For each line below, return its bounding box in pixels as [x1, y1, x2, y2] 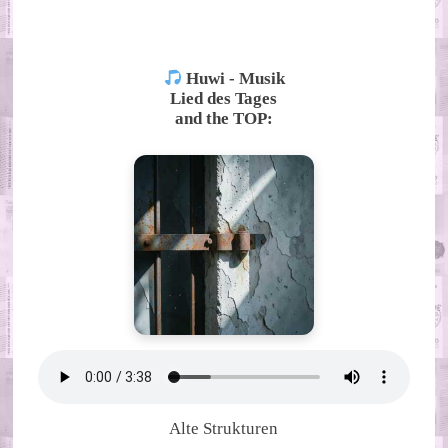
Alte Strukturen [169, 418, 279, 438]
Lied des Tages [170, 89, 278, 109]
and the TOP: [174, 109, 273, 129]
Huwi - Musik [182, 69, 286, 89]
